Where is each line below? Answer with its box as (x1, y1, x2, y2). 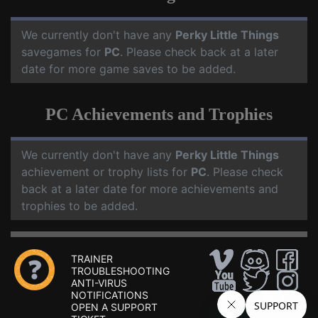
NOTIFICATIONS (71, 289, 148, 301)
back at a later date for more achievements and (21, 182, 278, 196)
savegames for (21, 45, 104, 59)
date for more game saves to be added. (21, 62, 236, 76)
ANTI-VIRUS (71, 277, 127, 289)
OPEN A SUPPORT (71, 301, 158, 313)
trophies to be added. (21, 199, 138, 213)
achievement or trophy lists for (21, 165, 191, 179)
